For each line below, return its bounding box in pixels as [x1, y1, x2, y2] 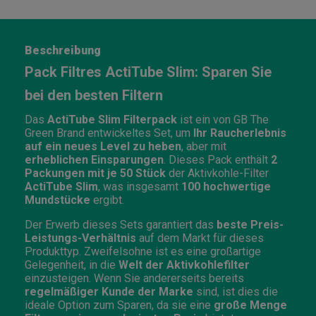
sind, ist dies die [193, 284, 278, 298]
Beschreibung [25, 43, 101, 57]
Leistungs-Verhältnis [25, 231, 136, 245]
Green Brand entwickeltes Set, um [25, 126, 193, 140]
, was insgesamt [98, 179, 181, 193]
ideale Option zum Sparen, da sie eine [25, 298, 214, 312]
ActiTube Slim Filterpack [47, 112, 177, 126]
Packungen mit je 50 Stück [25, 166, 166, 180]
